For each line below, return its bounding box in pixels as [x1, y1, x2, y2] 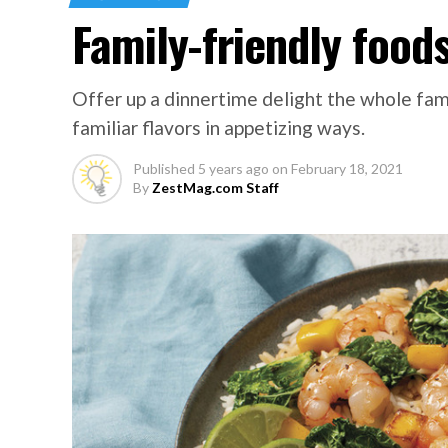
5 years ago [198, 160, 269, 177]
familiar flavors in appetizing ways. [72, 116, 365, 139]
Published [133, 160, 195, 177]
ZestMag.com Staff [152, 179, 279, 196]
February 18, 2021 [291, 160, 403, 177]
